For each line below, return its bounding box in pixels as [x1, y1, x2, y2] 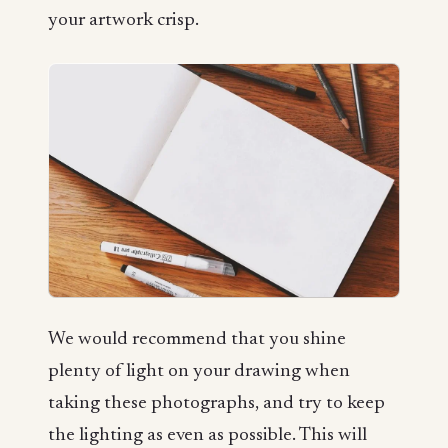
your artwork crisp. [48, 11, 199, 31]
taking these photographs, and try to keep [48, 394, 385, 414]
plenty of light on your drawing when [48, 362, 350, 382]
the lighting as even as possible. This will [48, 426, 367, 446]
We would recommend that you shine [48, 330, 346, 350]
